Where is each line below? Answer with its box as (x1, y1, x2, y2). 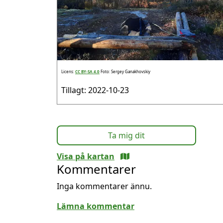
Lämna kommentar (57, 200, 134, 212)
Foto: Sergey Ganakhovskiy (101, 68, 150, 74)
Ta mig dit (108, 129, 145, 141)
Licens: (61, 68, 75, 74)
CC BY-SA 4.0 (75, 68, 100, 74)
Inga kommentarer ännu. (57, 180, 152, 192)
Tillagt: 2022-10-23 (61, 84, 129, 96)
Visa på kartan (57, 150, 114, 162)
